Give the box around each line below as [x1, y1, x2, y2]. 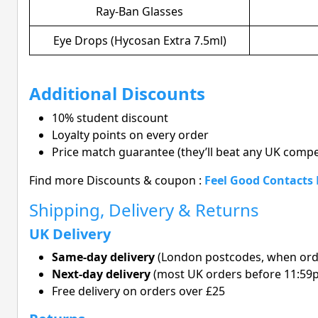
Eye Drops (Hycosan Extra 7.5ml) [53, 33, 226, 49]
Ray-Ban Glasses [96, 4, 183, 20]
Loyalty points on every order [52, 127, 209, 143]
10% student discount [52, 110, 168, 126]
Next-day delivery [52, 266, 150, 283]
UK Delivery [29, 224, 111, 244]
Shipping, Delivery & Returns [29, 198, 259, 222]
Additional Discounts [29, 82, 205, 106]
